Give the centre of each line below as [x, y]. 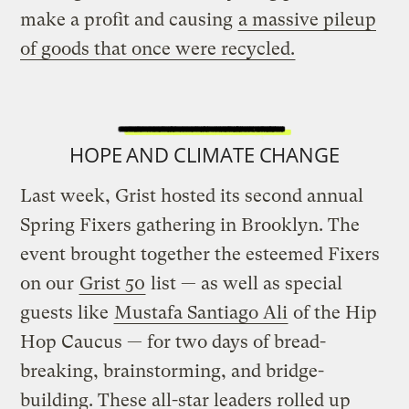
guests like [67, 313]
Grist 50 [113, 284]
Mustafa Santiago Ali [201, 313]
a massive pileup [308, 20]
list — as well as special [245, 284]
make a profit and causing [129, 20]
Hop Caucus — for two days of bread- [173, 342]
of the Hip [333, 313]
